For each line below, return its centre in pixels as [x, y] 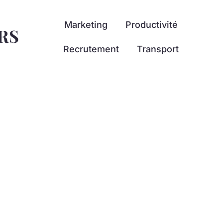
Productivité [151, 24]
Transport [158, 49]
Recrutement [91, 49]
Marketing [86, 24]
